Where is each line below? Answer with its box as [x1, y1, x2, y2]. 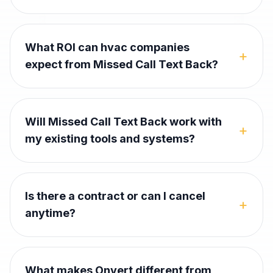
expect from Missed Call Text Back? [25, 58, 218, 71]
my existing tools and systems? [25, 132, 195, 145]
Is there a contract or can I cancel [25, 190, 205, 202]
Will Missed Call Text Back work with [25, 115, 222, 128]
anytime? [25, 207, 76, 219]
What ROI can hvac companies [25, 41, 190, 54]
